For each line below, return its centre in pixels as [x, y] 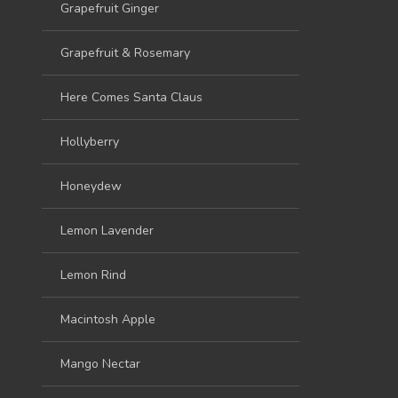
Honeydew [91, 186]
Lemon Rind [93, 275]
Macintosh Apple [108, 319]
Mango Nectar [100, 363]
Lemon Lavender [107, 230]
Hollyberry [90, 141]
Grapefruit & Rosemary [125, 52]
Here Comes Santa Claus [131, 97]
